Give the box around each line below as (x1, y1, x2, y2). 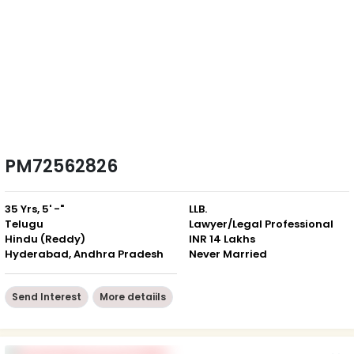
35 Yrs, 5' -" (5, 201, 64, 217)
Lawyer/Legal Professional (189, 216, 333, 232)
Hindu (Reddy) (5, 231, 85, 247)
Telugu (5, 216, 43, 232)
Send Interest (12, 289, 81, 303)
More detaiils (100, 289, 166, 303)
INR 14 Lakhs (189, 231, 255, 247)
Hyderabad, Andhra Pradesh (5, 246, 164, 262)
